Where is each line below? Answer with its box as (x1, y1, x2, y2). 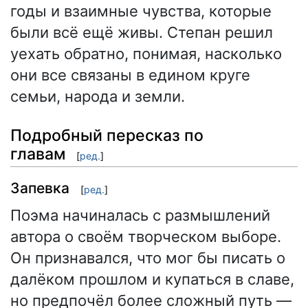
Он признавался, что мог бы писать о (10, 248, 285, 267)
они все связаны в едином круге (10, 66, 250, 85)
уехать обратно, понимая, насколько (10, 45, 282, 63)
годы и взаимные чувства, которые (10, 2, 272, 21)
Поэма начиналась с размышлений (10, 206, 270, 224)
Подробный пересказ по (10, 125, 203, 145)
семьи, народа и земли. (10, 87, 185, 106)
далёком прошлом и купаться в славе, (10, 269, 294, 288)
